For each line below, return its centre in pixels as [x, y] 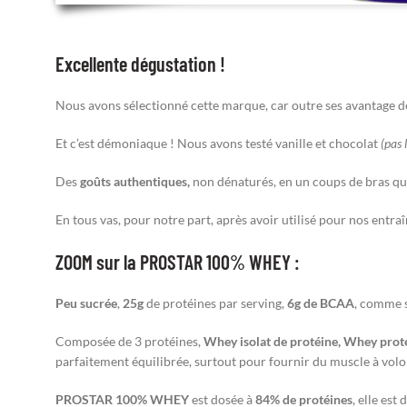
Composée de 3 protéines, [129, 341]
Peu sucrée [86, 303]
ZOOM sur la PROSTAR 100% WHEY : [178, 261]
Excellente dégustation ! [140, 63]
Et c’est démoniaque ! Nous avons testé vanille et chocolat [218, 143]
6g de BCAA [321, 303]
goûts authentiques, [135, 181]
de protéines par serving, [215, 303]
